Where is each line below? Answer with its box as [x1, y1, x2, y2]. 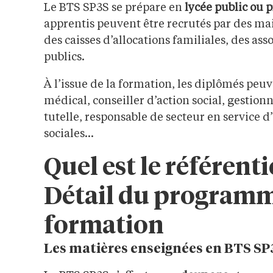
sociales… [44, 129, 94, 140]
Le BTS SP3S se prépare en [44, 2, 185, 14]
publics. [44, 52, 85, 63]
